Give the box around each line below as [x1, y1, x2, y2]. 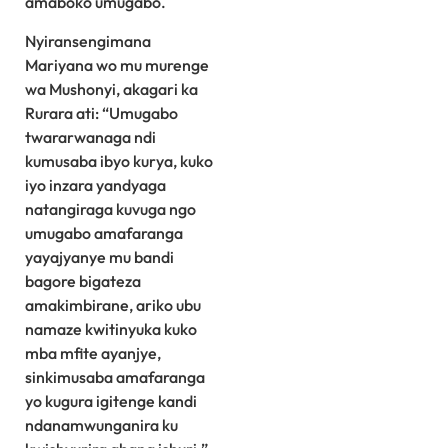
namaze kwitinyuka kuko [25, 318, 197, 339]
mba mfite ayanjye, [25, 342, 161, 363]
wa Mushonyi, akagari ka [25, 78, 198, 99]
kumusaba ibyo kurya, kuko [25, 150, 213, 171]
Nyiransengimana [25, 30, 151, 51]
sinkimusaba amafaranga [25, 366, 205, 387]
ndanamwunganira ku [25, 414, 178, 435]
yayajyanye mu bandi [25, 246, 174, 267]
